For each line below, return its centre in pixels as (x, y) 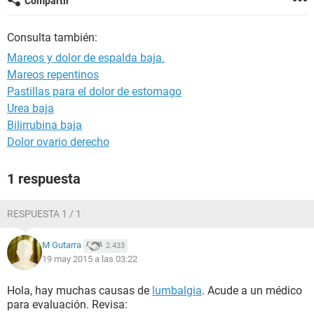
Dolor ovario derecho (58, 142)
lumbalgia (177, 291)
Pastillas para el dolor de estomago (94, 91)
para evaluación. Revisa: (67, 305)
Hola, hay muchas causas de (80, 291)
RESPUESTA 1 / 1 (44, 214)
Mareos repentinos (53, 75)
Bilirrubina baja (45, 125)
